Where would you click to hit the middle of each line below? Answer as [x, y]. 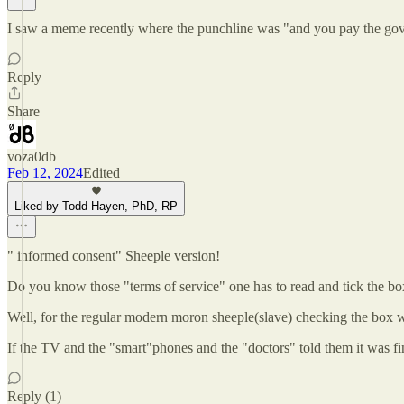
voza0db [32, 156]
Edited [101, 173]
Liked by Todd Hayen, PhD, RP [96, 206]
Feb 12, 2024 [45, 173]
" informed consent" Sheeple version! [114, 256]
